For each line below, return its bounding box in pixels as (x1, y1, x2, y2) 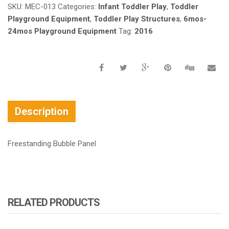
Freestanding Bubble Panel (8, 139, 96, 148)
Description (15, 105, 68, 118)
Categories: (58, 2, 98, 11)
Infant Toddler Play (98, 2, 167, 11)
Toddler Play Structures (94, 14, 180, 24)
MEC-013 (25, 2, 56, 11)
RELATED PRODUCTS (8, 196, 100, 209)
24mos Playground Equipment (8, 26, 117, 36)
